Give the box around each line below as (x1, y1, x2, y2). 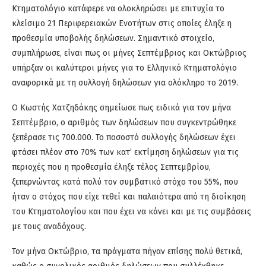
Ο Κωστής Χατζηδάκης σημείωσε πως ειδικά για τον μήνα (12, 103, 231, 113)
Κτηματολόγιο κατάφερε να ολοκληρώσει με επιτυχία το (12, 4, 224, 14)
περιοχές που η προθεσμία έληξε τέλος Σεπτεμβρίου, (12, 162, 211, 173)
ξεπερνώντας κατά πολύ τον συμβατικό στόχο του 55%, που (12, 177, 238, 188)
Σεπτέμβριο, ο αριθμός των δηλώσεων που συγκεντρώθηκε (12, 118, 236, 128)
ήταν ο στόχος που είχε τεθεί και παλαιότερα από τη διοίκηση (12, 192, 246, 202)
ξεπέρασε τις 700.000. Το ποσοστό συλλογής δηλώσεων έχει (12, 132, 236, 143)
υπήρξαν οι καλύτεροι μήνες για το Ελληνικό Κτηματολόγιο (12, 63, 237, 74)
